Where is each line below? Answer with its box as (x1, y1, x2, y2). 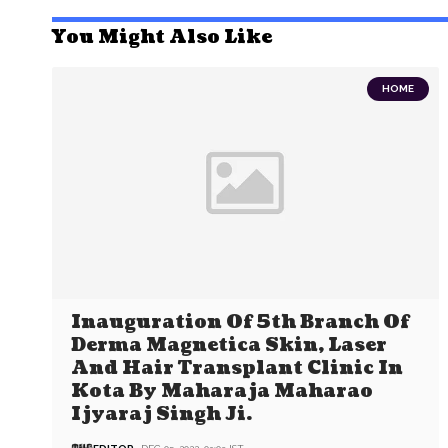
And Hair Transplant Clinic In (71, 355, 404, 381)
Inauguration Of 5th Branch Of (71, 309, 410, 335)
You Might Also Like (52, 24, 272, 50)
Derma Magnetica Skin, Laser (71, 332, 388, 358)
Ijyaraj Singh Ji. (71, 401, 253, 427)
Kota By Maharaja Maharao (71, 378, 374, 404)
